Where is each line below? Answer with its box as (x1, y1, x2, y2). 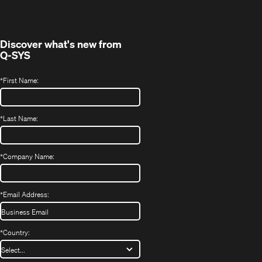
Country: (3, 227, 30, 237)
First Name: (3, 75, 39, 85)
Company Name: (3, 151, 54, 161)
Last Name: (3, 113, 38, 123)
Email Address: (3, 189, 49, 199)
